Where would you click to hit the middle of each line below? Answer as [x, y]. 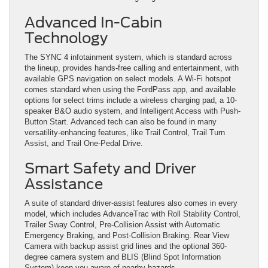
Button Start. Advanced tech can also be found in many [121, 121]
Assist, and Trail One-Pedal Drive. [84, 143]
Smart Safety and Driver [110, 168]
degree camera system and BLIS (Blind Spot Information [123, 257]
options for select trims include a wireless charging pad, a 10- [131, 100]
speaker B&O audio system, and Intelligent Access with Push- [133, 111]
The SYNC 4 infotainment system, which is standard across [128, 57]
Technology [66, 38]
